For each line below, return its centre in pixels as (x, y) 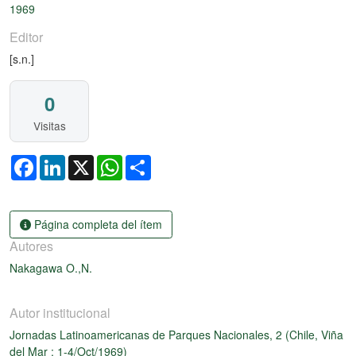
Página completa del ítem (97, 224)
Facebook (62, 162)
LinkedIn (87, 162)
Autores (31, 246)
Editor (26, 37)
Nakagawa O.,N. (51, 267)
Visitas (49, 126)
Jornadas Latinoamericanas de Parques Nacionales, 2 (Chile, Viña (176, 334)
